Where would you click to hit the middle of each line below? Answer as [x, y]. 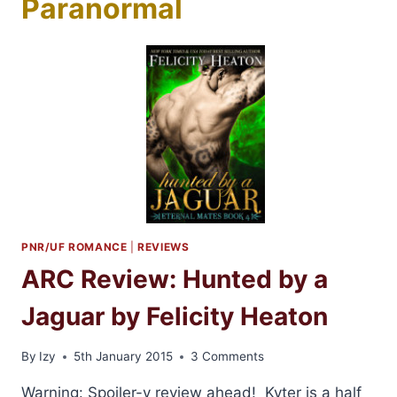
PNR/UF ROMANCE [74, 247]
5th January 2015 [124, 357]
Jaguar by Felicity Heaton [175, 317]
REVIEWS [163, 247]
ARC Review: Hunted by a [175, 280]
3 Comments [228, 357]
